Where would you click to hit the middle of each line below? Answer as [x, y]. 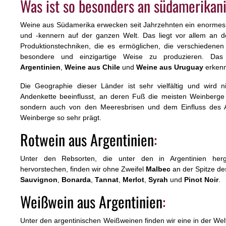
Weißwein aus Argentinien [91, 202]
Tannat [107, 180]
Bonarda [76, 180]
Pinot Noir [201, 180]
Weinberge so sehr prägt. [62, 118]
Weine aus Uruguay [170, 67]
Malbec [158, 169]
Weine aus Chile [92, 67]
